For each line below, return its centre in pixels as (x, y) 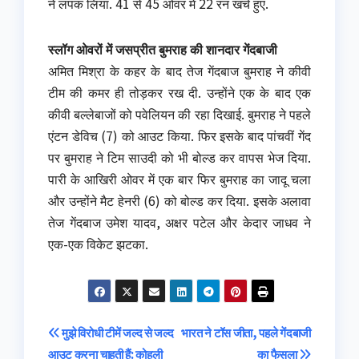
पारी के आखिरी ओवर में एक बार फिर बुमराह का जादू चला (179, 179)
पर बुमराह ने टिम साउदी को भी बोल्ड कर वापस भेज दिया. (179, 157)
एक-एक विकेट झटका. (98, 244)
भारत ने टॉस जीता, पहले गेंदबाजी (246, 332)
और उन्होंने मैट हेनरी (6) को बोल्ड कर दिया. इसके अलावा (179, 201)
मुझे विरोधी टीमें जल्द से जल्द (117, 332)
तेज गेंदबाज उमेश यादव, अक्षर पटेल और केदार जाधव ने (179, 222)
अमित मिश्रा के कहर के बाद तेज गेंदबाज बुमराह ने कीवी (179, 71)
